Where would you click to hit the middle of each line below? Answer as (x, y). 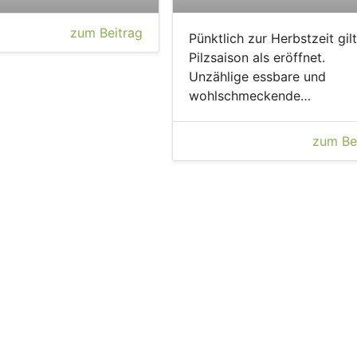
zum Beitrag (106, 32)
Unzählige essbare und (257, 76)
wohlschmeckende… (249, 95)
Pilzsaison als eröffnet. (257, 57)
